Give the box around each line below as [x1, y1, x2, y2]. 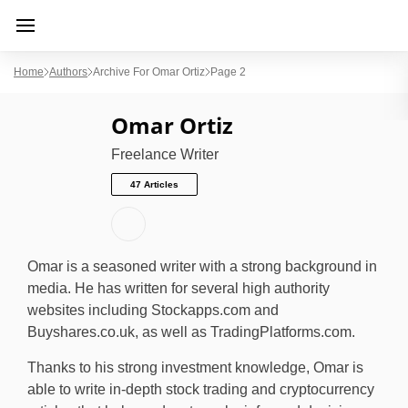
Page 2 [210, 66, 246, 78]
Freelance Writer [111, 146, 222, 162]
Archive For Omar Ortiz [93, 66, 205, 78]
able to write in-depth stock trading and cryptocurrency [27, 381, 374, 397]
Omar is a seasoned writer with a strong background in [27, 258, 377, 274]
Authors [49, 66, 87, 78]
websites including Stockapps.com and [27, 301, 279, 318]
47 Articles [130, 178, 178, 189]
